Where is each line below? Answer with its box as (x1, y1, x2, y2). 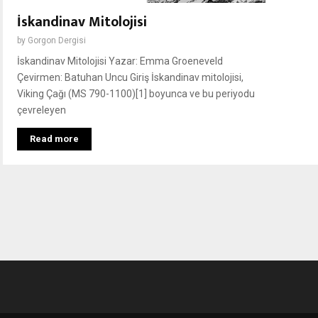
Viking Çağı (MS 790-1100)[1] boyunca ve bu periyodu (17, 87, 255, 99)
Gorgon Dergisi (28, 35, 86, 45)
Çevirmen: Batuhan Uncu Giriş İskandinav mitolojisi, (17, 71, 243, 83)
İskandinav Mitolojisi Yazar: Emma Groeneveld (17, 55, 223, 67)
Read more (30, 133, 79, 144)
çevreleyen (17, 104, 66, 116)
